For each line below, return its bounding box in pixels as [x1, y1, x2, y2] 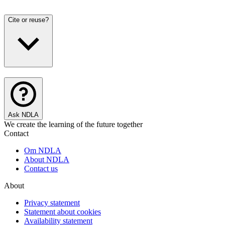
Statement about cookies [24, 207, 101, 216]
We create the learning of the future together [4, 120, 143, 129]
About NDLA [24, 155, 69, 164]
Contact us [24, 164, 58, 173]
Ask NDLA [8, 110, 39, 119]
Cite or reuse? [8, 16, 49, 24]
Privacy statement [24, 198, 80, 207]
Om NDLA [24, 146, 61, 155]
